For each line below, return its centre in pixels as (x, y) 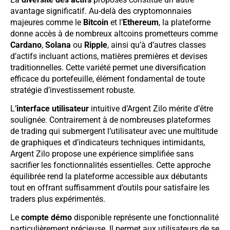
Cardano (26, 45)
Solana (58, 45)
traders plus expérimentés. (58, 199)
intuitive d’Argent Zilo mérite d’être (151, 108)
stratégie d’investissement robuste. (73, 90)
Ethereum (141, 22)
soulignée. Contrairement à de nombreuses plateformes (110, 120)
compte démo (46, 218)
